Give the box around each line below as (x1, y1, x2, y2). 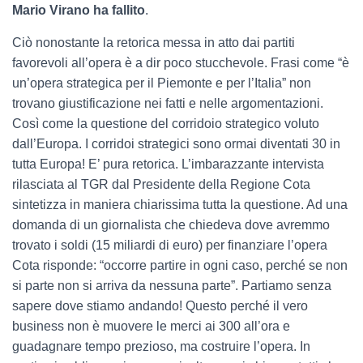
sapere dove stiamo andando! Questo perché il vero (12, 299, 308, 314)
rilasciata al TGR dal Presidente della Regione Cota (12, 177, 310, 192)
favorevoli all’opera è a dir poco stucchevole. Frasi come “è (12, 56, 349, 70)
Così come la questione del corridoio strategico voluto (12, 117, 319, 131)
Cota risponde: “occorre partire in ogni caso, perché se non (12, 258, 348, 273)
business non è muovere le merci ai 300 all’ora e (12, 319, 290, 334)
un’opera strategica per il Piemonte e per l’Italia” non (12, 76, 311, 91)
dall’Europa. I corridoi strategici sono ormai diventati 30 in (12, 137, 340, 152)
